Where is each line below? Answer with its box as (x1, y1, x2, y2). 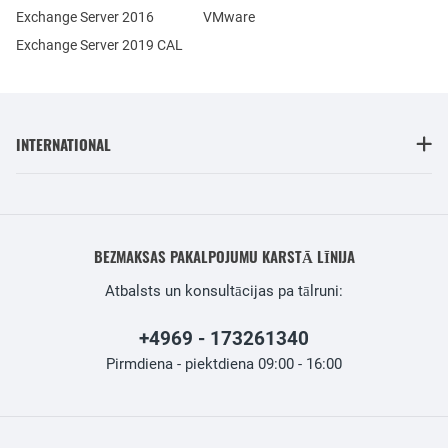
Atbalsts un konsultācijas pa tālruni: (105, 282, 343, 300)
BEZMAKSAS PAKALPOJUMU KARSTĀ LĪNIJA (93, 245, 355, 267)
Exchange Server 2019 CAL (16, 37, 183, 53)
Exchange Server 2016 (16, 9, 154, 25)
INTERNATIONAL (16, 133, 111, 155)
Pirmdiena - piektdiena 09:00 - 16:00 (106, 355, 342, 373)
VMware (202, 9, 255, 25)
